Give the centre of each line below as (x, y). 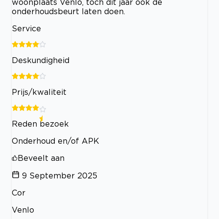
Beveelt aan (41, 158)
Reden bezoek (40, 123)
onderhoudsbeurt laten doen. (68, 11)
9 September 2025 (60, 175)
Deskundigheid (41, 60)
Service (26, 28)
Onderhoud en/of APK (55, 141)
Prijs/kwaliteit (39, 92)
